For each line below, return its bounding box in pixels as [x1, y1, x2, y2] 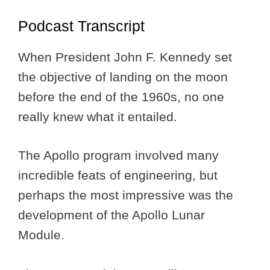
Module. [18, 228, 68, 242]
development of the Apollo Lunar [18, 208, 205, 222]
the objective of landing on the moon [18, 69, 228, 84]
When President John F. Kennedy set [18, 49, 232, 64]
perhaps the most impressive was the [18, 188, 233, 202]
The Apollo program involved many [18, 148, 219, 163]
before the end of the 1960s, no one [18, 89, 224, 104]
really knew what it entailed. [18, 109, 181, 124]
